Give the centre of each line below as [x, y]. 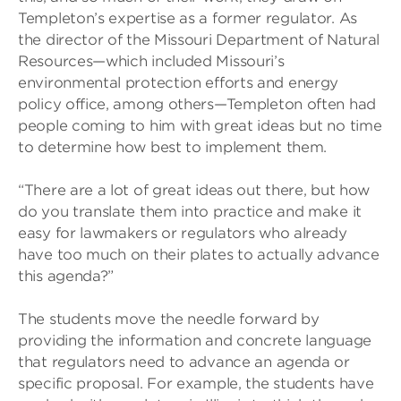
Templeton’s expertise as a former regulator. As [188, 18]
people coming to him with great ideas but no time [200, 126]
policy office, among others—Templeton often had [197, 104]
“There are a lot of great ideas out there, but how [194, 190]
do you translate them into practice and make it [190, 212]
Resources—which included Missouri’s [151, 61]
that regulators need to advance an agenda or [184, 362]
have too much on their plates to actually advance [199, 255]
